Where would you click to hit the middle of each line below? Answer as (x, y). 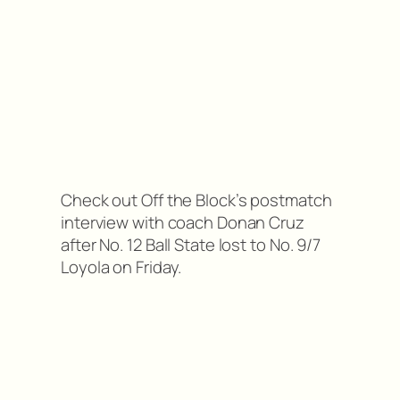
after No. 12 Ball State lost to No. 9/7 (191, 245)
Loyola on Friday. (121, 267)
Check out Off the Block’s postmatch (196, 200)
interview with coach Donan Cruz (183, 223)
